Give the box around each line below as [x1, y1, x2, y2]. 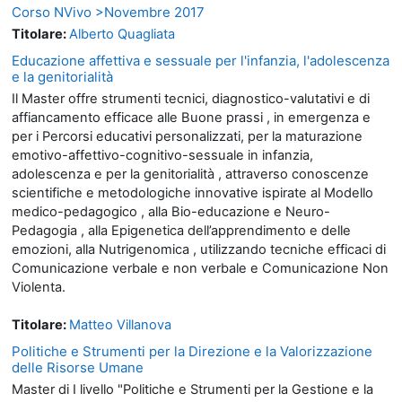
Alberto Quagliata [69, 25, 175, 42]
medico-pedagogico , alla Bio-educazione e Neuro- [12, 203, 330, 220]
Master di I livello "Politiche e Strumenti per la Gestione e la [12, 380, 373, 398]
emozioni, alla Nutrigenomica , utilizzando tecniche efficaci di [12, 240, 386, 258]
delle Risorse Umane [12, 358, 144, 376]
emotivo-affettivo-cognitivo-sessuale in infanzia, [12, 146, 313, 163]
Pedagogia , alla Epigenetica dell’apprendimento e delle [12, 222, 351, 239]
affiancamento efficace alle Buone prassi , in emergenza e [12, 109, 371, 126]
